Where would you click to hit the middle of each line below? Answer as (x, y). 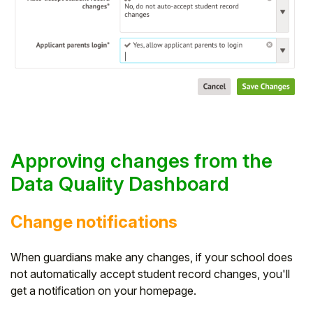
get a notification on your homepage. (103, 290)
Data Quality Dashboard (120, 183)
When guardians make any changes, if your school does (152, 257)
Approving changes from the (141, 160)
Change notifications (94, 221)
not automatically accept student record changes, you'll (150, 274)
